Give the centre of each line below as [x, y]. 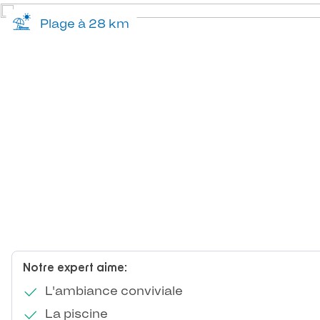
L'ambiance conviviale [112, 291]
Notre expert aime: [75, 268]
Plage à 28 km [82, 24]
